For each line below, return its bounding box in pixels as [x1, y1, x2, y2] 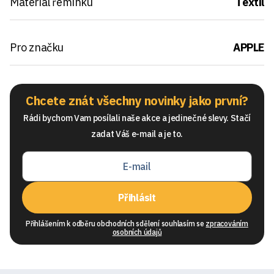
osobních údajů [112, 227, 162, 237]
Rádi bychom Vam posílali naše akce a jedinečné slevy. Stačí [23, 112, 251, 124]
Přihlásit [118, 191, 156, 204]
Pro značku [10, 40, 64, 54]
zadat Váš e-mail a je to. [91, 128, 183, 139]
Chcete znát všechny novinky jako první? [26, 92, 248, 109]
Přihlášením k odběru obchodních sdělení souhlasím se [26, 218, 206, 228]
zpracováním [206, 218, 248, 228]
